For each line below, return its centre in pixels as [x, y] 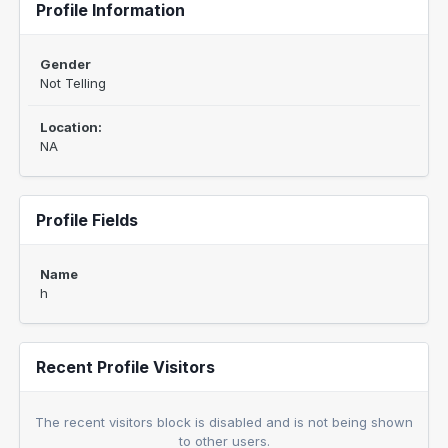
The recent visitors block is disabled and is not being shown [224, 422]
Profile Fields [87, 220]
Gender [65, 64]
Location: [71, 127]
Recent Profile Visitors [125, 367]
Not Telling [73, 83]
